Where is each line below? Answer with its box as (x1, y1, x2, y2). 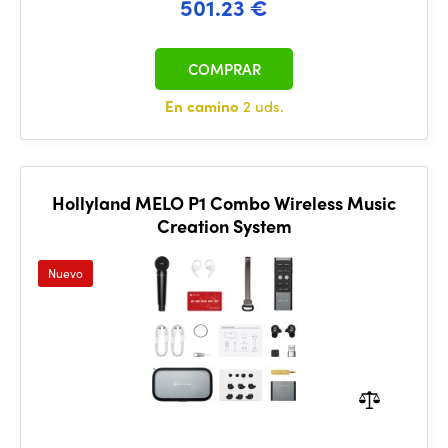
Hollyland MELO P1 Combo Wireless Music (52, 190, 396, 215)
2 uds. (242, 95, 284, 117)
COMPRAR (187, 58, 261, 80)
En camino (164, 95, 243, 117)
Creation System (156, 213, 292, 238)
